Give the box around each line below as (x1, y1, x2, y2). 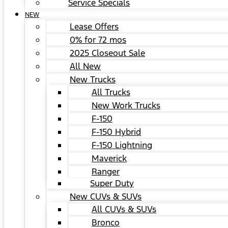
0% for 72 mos (70, 34, 126, 45)
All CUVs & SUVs (92, 204, 156, 215)
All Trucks (92, 87, 130, 98)
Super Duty (90, 178, 134, 189)
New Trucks (70, 74, 116, 85)
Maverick (92, 153, 127, 164)
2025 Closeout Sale (70, 47, 145, 59)
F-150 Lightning (92, 139, 152, 151)
